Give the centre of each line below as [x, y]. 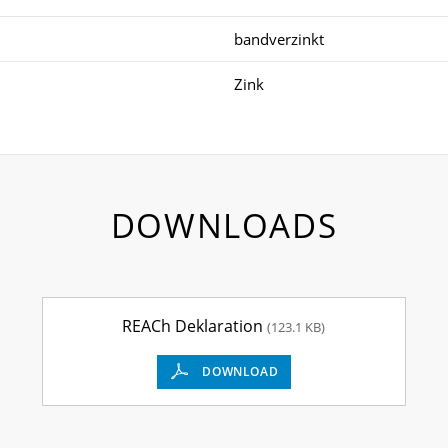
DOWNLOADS [224, 225]
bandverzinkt [279, 38]
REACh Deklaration [195, 325]
